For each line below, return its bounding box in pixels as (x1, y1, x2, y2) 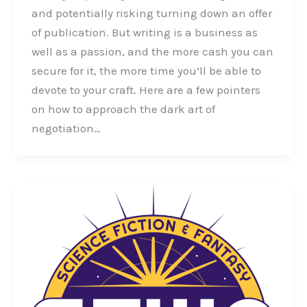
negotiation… (31, 121, 101, 136)
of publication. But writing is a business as (31, 25, 258, 40)
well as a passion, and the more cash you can (31, 45, 273, 59)
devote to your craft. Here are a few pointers (31, 83, 260, 97)
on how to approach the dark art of (31, 102, 215, 116)
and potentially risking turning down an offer (31, 6, 272, 21)
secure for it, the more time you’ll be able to (31, 64, 261, 78)
